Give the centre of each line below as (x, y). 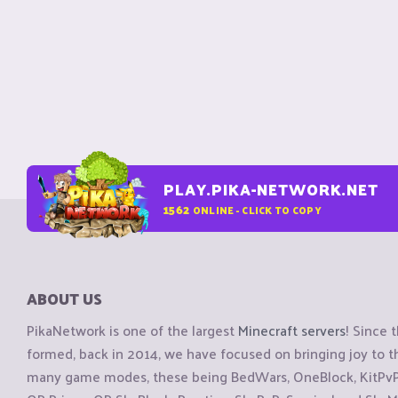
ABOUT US (64, 298)
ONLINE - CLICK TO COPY (257, 209)
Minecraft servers (292, 330)
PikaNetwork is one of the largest (132, 330)
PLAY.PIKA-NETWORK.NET (271, 189)
